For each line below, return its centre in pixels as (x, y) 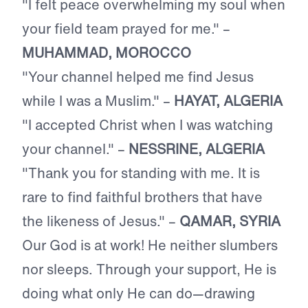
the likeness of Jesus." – (101, 221)
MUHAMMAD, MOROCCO (107, 53)
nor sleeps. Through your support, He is (149, 269)
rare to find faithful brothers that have (142, 197)
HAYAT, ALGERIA (228, 101)
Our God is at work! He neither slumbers (150, 245)
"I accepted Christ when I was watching (147, 125)
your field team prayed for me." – (126, 29)
